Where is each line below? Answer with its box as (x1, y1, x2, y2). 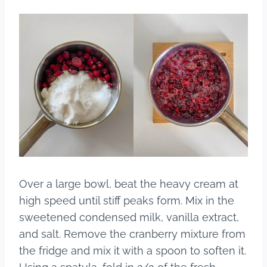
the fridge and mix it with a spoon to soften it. (19, 244, 246, 257)
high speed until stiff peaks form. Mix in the (19, 194, 234, 207)
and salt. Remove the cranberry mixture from (19, 228, 246, 241)
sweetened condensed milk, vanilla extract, (19, 211, 239, 224)
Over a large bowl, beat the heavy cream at (19, 178, 238, 191)
